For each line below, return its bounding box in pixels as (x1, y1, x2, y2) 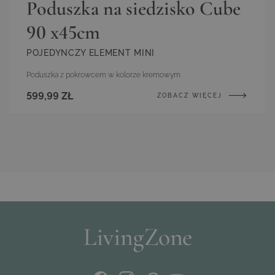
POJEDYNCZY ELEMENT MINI (26, 47, 155, 58)
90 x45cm (26, 20, 100, 44)
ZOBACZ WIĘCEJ (157, 91, 225, 99)
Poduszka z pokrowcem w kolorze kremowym (26, 70, 180, 79)
